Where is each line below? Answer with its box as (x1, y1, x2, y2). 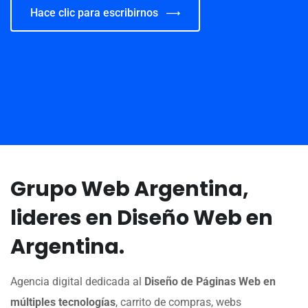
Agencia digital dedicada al (10, 275, 144, 289)
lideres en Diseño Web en (10, 203, 273, 233)
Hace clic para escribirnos (30, 6, 158, 20)
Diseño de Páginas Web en (144, 275, 276, 289)
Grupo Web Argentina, (10, 175, 249, 204)
